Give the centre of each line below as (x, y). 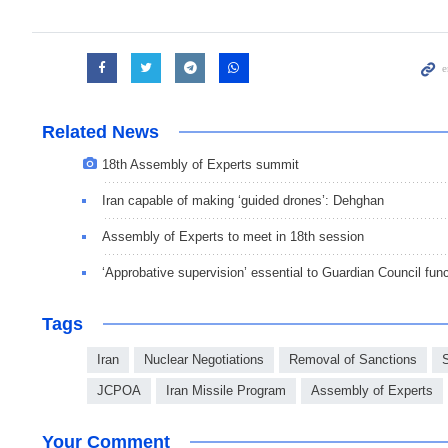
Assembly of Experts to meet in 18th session (233, 237)
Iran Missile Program (226, 391)
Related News (100, 132)
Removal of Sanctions (353, 360)
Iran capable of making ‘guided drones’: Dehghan (243, 201)
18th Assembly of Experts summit (200, 165)
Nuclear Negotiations (204, 360)
